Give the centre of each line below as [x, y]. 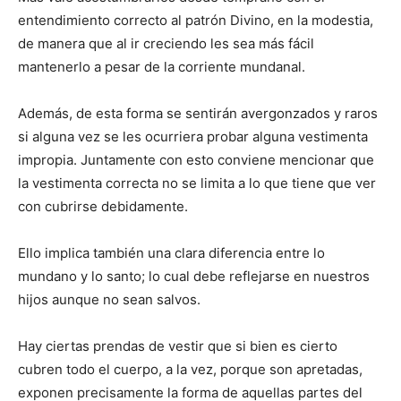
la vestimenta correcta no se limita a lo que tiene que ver [197, 183]
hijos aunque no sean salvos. [109, 299]
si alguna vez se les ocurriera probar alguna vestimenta [193, 136]
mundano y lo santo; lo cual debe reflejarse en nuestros [194, 276]
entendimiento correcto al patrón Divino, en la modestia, [196, 20]
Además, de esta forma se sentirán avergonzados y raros [198, 113]
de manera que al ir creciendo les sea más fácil [166, 43]
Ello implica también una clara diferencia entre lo [171, 252]
